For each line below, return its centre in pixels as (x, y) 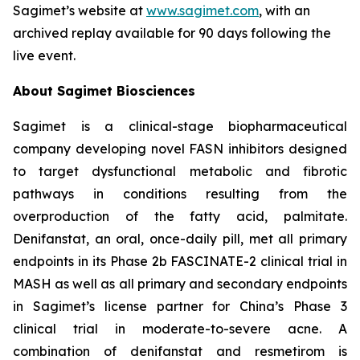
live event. (44, 55)
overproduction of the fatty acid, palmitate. (180, 216)
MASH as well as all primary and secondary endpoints (180, 284)
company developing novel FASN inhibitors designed (180, 149)
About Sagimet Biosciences (104, 91)
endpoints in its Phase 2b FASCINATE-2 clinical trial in (180, 261)
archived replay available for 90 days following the (172, 33)
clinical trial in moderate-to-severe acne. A (180, 329)
